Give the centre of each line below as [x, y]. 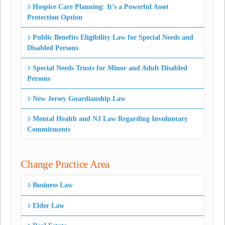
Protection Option [55, 17]
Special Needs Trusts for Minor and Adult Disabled [110, 68]
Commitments [49, 130]
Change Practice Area [65, 164]
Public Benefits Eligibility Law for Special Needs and [113, 37]
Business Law [53, 185]
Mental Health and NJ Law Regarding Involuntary [110, 119]
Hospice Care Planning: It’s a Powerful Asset [101, 7]
